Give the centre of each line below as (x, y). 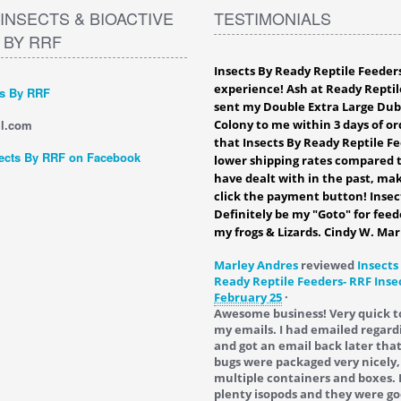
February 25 (248, 297)
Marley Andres (256, 265)
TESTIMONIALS (273, 18)
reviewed (328, 265)
